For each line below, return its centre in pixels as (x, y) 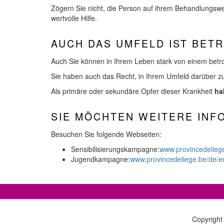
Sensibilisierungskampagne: (115, 149)
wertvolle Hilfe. (74, 18)
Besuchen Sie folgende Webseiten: (106, 134)
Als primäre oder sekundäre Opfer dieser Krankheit (133, 91)
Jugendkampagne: (100, 159)
